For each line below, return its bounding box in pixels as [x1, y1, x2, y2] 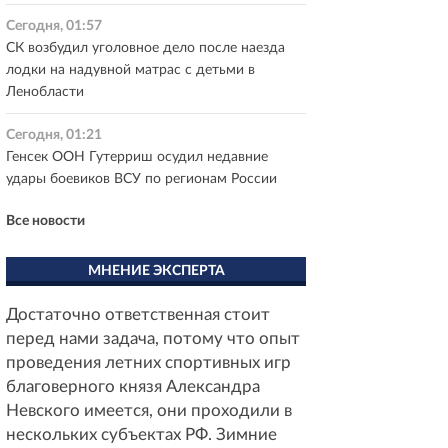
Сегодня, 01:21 [6, 128, 102, 142]
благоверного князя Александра [6, 378, 260, 395]
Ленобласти [6, 85, 84, 99]
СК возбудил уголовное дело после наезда [6, 41, 285, 55]
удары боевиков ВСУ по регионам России [6, 172, 277, 186]
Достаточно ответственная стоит [6, 306, 270, 323]
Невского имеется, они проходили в [6, 402, 292, 419]
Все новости [6, 214, 85, 228]
